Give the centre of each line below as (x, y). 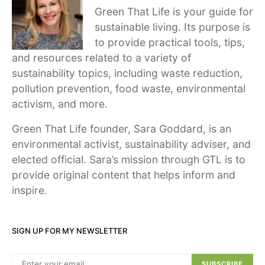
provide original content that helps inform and (124, 175)
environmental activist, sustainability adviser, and (131, 144)
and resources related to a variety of (101, 58)
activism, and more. (60, 104)
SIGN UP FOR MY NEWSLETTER (70, 231)
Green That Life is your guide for (174, 12)
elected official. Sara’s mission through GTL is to (129, 159)
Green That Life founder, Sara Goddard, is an (122, 129)
